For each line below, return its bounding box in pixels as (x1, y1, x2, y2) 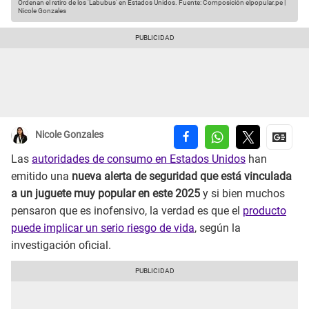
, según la (195, 221, 241, 235)
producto (243, 204, 286, 218)
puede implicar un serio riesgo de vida (11, 221, 195, 235)
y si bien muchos (200, 187, 285, 201)
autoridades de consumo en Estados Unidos (32, 152, 246, 166)
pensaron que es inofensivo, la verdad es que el (11, 204, 243, 218)
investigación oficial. (11, 239, 111, 252)
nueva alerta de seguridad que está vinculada (72, 170, 292, 183)
